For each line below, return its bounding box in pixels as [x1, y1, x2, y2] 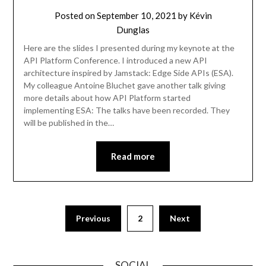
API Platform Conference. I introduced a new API [23, 55, 207, 66]
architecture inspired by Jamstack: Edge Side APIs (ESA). [23, 68, 233, 78]
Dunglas [116, 24, 150, 36]
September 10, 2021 [96, 10, 176, 21]
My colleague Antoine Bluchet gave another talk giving [23, 80, 226, 91]
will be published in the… [23, 118, 114, 128]
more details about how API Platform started [23, 93, 191, 103]
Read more [111, 151, 155, 162]
